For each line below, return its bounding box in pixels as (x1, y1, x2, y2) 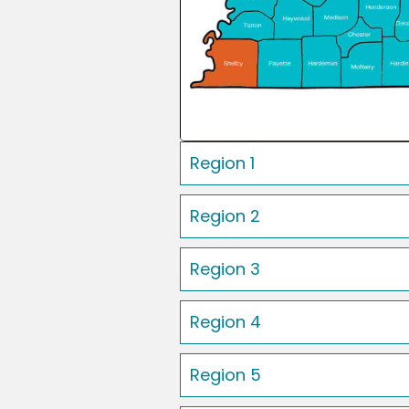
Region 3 (190, 257, 260, 281)
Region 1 (190, 152, 255, 175)
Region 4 (190, 310, 261, 334)
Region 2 (190, 204, 260, 228)
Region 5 (190, 363, 261, 387)
